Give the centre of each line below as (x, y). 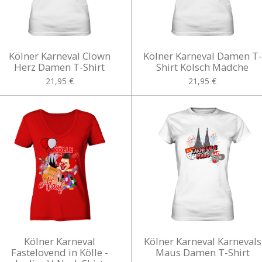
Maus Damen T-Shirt (202, 252)
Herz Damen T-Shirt (60, 67)
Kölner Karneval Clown (59, 56)
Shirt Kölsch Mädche (203, 67)
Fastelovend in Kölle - (59, 252)
